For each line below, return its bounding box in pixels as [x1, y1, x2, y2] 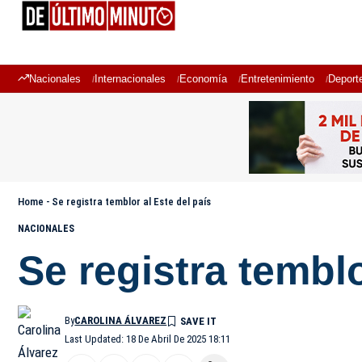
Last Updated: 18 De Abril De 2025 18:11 [65, 333, 231, 345]
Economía [179, 73, 227, 85]
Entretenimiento [241, 73, 314, 85]
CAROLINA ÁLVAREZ [74, 314, 167, 326]
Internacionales [95, 73, 166, 85]
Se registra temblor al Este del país [52, 196, 211, 208]
